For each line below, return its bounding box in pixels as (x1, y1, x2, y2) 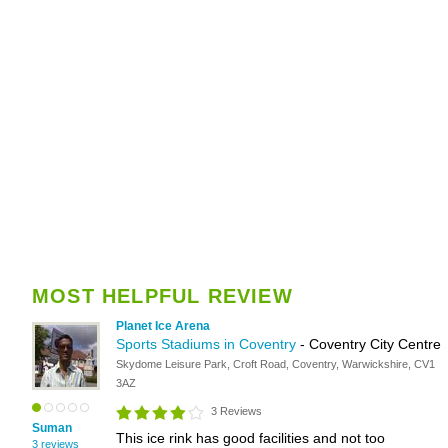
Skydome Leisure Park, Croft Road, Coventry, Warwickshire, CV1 (116, 358, 435, 370)
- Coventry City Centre (300, 336, 441, 352)
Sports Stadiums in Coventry (116, 336, 300, 352)
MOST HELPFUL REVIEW (32, 285, 293, 307)
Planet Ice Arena (116, 319, 210, 333)
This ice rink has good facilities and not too (116, 430, 385, 446)
